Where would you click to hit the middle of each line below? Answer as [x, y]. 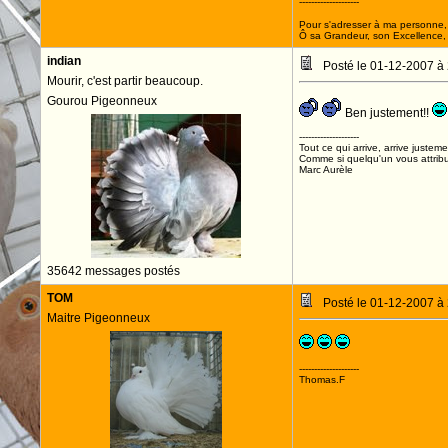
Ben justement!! [386, 113]
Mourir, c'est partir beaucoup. [124, 81]
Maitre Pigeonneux [98, 318]
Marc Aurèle [325, 169]
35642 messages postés [113, 271]
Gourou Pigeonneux [101, 101]
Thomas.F [321, 379]
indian [63, 61]
